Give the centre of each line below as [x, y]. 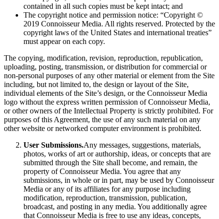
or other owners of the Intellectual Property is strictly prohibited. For [109, 111]
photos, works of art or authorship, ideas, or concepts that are [117, 154]
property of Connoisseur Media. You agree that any [102, 171]
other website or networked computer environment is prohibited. [103, 128]
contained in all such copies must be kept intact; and [103, 6]
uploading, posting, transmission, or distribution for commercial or [105, 67]
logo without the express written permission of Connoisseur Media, [107, 102]
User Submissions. [54, 145]
